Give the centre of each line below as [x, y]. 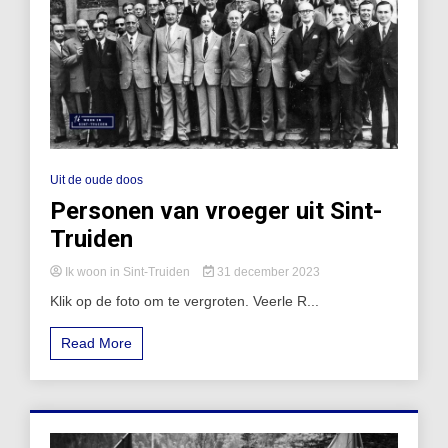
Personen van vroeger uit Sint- [216, 210]
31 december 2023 [266, 271]
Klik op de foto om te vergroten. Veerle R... [184, 300]
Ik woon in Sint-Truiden [127, 271]
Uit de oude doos [96, 179]
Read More [96, 342]
